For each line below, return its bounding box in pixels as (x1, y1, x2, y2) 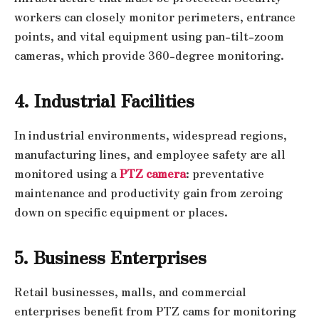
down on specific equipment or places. (14, 203, 228, 220)
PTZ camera (120, 164, 186, 182)
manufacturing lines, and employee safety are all (14, 145, 286, 162)
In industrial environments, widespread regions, (14, 126, 287, 143)
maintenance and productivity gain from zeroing (14, 184, 283, 201)
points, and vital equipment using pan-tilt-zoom (14, 27, 284, 44)
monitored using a (14, 164, 120, 182)
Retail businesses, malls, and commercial (14, 283, 246, 300)
